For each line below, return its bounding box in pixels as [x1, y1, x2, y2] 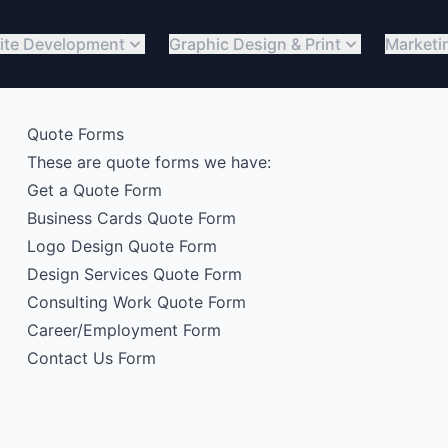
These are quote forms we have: [26, 152, 271, 172]
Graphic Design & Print [168, 34, 341, 54]
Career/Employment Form [26, 320, 221, 340]
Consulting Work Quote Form [26, 292, 246, 312]
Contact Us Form [26, 348, 156, 368]
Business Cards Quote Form [26, 208, 236, 228]
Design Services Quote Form [26, 264, 242, 284]
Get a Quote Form [26, 180, 162, 200]
